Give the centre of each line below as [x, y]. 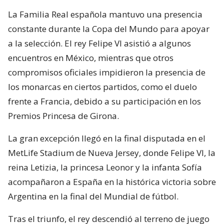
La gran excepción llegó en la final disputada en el [107, 138]
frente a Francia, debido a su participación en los [104, 101]
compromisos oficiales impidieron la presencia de [107, 72]
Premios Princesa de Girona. [63, 115]
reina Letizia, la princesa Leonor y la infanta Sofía [105, 167]
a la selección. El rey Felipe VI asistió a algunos [99, 43]
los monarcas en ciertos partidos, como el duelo [102, 86]
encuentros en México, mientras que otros [91, 57]
